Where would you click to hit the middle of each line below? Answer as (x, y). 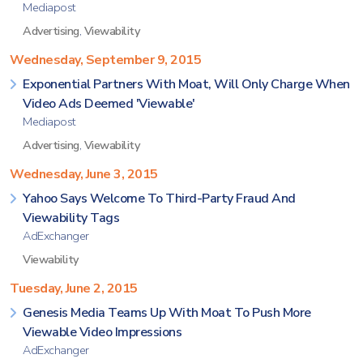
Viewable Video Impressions (102, 332)
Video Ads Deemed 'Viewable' (109, 104)
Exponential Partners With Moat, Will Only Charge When (186, 84)
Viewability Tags (71, 218)
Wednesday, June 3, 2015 (84, 174)
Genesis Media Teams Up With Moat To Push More (167, 313)
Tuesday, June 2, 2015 (74, 288)
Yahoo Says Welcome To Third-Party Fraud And (159, 199)
